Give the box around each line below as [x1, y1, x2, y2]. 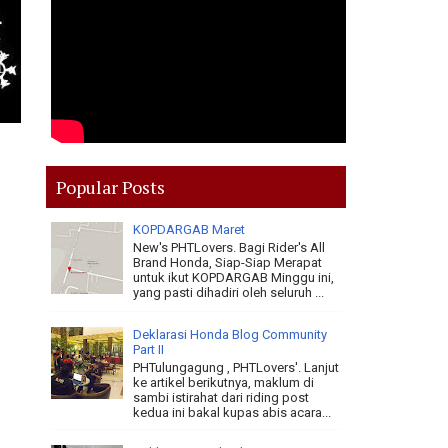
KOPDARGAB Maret [133, 222, 246, 238]
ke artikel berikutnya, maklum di [133, 374, 315, 390]
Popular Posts [56, 175, 165, 199]
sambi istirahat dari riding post [133, 389, 310, 405]
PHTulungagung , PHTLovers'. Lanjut [133, 359, 340, 375]
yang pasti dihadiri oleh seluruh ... [133, 284, 325, 300]
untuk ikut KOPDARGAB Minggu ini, [133, 269, 335, 285]
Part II [133, 342, 165, 358]
